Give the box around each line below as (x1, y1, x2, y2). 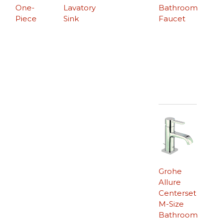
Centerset (158, 188, 196, 198)
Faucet (158, 14, 185, 24)
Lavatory (63, 3, 96, 13)
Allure (158, 177, 181, 187)
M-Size (158, 199, 184, 209)
